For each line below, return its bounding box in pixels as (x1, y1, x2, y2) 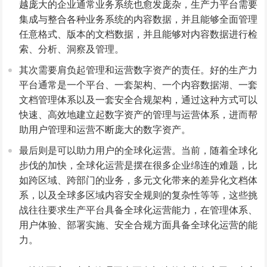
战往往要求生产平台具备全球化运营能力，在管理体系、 (19, 203, 258, 216)
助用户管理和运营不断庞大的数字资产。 (19, 123, 191, 136)
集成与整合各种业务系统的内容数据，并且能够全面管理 (19, 13, 258, 26)
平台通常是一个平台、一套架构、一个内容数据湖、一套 (19, 78, 258, 91)
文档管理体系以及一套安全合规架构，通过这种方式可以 (19, 93, 258, 106)
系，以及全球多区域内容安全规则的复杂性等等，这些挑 (19, 188, 258, 201)
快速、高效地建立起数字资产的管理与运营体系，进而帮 (19, 108, 258, 121)
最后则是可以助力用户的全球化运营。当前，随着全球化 (19, 144, 258, 157)
